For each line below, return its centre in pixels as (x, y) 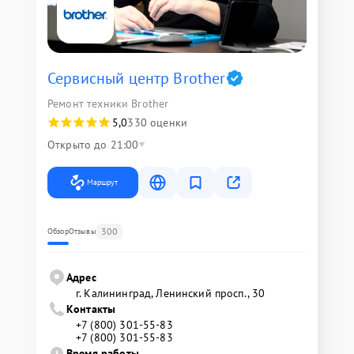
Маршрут (102, 182)
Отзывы (82, 231)
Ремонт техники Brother (108, 103)
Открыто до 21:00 (93, 144)
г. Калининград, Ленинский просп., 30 (171, 293)
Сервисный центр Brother (137, 78)
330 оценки (157, 122)
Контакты (91, 309)
